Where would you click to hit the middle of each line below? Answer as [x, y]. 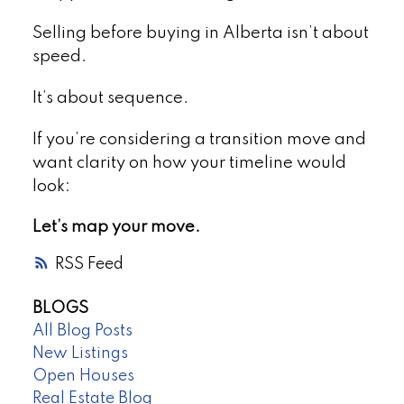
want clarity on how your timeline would [189, 163]
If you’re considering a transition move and [199, 139]
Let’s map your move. [116, 228]
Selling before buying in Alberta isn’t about [200, 34]
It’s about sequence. [110, 98]
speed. [59, 57]
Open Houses [83, 376]
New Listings [80, 354]
